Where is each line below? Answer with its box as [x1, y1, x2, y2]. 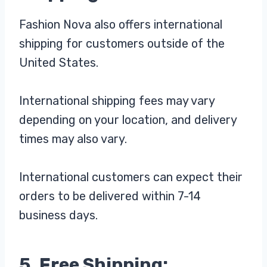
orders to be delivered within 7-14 [19, 189, 201, 204]
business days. [19, 208, 98, 223]
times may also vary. [19, 132, 127, 147]
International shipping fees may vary [19, 94, 215, 108]
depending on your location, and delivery [19, 113, 237, 128]
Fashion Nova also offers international [19, 17, 222, 32]
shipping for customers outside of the [19, 36, 225, 51]
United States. [19, 55, 98, 70]
